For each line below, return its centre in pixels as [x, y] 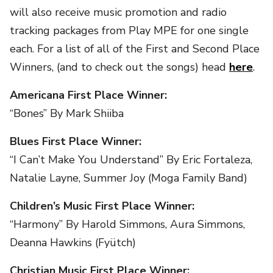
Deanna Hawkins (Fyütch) [73, 242]
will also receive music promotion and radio [118, 12]
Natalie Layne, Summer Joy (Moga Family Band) [129, 178]
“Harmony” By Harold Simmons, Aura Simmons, [127, 224]
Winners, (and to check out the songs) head [119, 67]
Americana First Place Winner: [88, 95]
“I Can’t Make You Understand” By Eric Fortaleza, [131, 159]
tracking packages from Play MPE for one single [129, 30]
